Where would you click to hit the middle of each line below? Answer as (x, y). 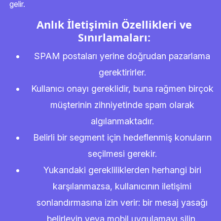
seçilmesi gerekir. (122, 154)
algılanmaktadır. (122, 121)
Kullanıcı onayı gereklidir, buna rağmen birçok (122, 89)
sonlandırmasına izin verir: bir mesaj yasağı (122, 203)
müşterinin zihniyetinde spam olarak (122, 105)
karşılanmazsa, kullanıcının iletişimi (122, 186)
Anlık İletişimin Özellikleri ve (114, 24)
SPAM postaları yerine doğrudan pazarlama (122, 56)
